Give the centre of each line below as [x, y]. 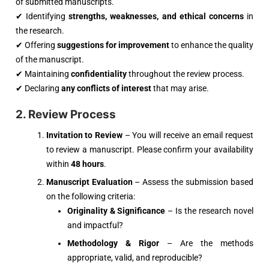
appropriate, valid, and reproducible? [134, 258]
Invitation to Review [84, 135]
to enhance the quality [211, 45]
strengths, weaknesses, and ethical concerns [156, 17]
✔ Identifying [42, 17]
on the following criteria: [90, 197]
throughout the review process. [186, 74]
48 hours [87, 164]
